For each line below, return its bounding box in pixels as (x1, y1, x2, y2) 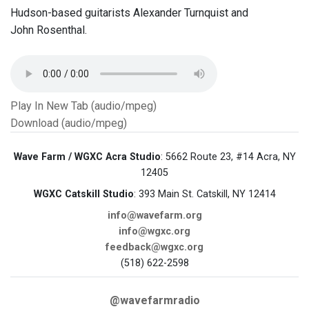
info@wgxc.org (119, 226, 190, 238)
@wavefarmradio (109, 294, 200, 308)
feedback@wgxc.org (106, 241, 203, 254)
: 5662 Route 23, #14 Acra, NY (160, 151, 296, 163)
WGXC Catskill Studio (33, 188, 134, 201)
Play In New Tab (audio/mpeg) (10, 99, 157, 113)
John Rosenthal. (10, 23, 87, 37)
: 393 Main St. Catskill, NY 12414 (133, 188, 276, 201)
